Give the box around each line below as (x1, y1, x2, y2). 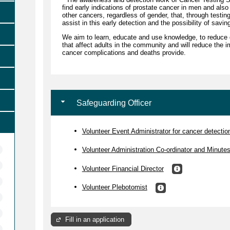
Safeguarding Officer (74, 98, 151, 107)
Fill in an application (65, 216, 124, 224)
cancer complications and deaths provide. (62, 48, 188, 56)
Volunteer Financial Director (82, 164, 164, 172)
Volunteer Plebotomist (82, 183, 147, 191)
